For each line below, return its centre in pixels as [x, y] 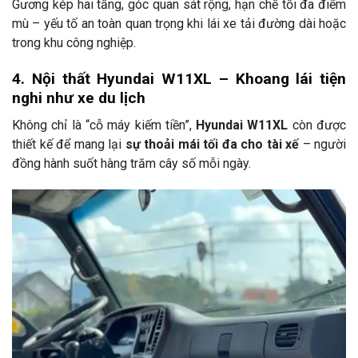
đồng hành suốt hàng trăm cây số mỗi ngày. [131, 163]
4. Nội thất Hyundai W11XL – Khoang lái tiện [179, 79]
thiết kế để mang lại [69, 144]
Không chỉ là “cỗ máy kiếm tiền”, [104, 125]
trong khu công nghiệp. [74, 43]
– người [322, 144]
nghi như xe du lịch [79, 98]
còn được [317, 125]
